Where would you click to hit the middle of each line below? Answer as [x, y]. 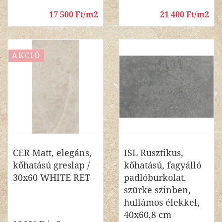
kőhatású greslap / [51, 165]
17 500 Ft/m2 [74, 15]
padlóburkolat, [155, 178]
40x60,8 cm [148, 215]
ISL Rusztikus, [154, 153]
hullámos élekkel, [162, 202]
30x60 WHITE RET [52, 178]
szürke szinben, [157, 190]
